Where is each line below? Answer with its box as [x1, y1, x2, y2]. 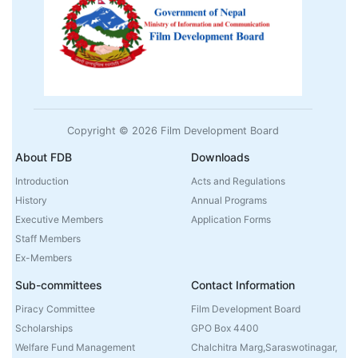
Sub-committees [15, 278, 103, 292]
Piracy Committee [15, 303, 96, 316]
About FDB [15, 150, 73, 165]
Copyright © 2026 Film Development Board [67, 125, 279, 137]
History [15, 194, 48, 207]
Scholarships [15, 322, 74, 335]
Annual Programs [191, 194, 267, 207]
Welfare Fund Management [15, 341, 136, 354]
